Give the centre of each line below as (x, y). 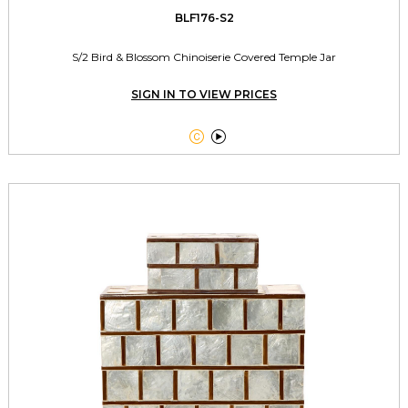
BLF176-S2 (204, 17)
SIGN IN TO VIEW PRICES (204, 94)
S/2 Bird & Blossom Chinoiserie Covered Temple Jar (204, 56)
